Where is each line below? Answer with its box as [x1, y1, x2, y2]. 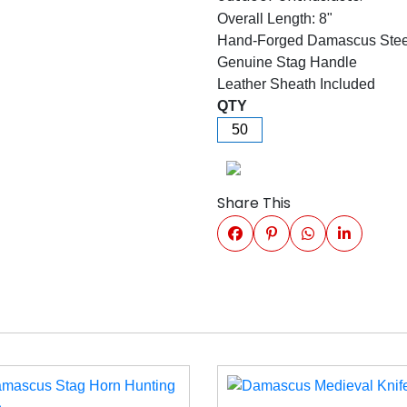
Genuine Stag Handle [217, 55, 357, 70]
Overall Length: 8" [217, 11, 333, 26]
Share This [217, 193, 291, 213]
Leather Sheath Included [217, 76, 375, 92]
